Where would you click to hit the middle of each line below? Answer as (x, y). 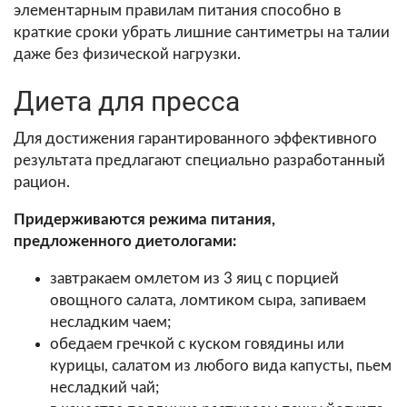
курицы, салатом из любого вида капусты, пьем (221, 365)
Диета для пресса (127, 101)
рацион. (42, 182)
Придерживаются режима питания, (144, 219)
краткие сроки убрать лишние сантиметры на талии (202, 32)
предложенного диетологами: (125, 241)
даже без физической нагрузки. (127, 54)
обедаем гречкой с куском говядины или (197, 343)
